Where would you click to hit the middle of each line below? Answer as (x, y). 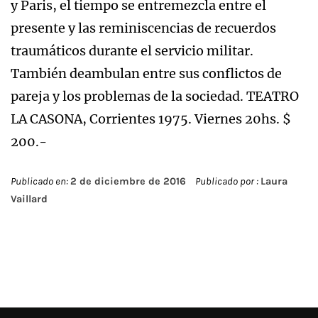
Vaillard (29, 199)
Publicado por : (227, 181)
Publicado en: (40, 181)
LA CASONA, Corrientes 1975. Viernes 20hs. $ (151, 119)
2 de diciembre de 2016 (128, 181)
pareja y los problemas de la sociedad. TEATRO (155, 96)
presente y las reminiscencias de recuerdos (143, 28)
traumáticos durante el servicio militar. (132, 51)
